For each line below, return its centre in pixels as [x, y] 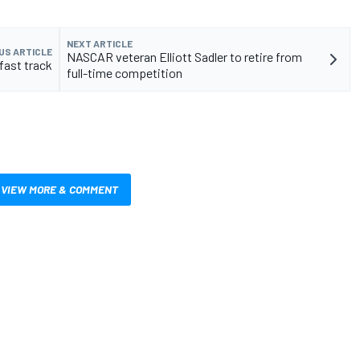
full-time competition [125, 72]
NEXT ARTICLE [100, 43]
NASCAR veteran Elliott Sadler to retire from [184, 56]
